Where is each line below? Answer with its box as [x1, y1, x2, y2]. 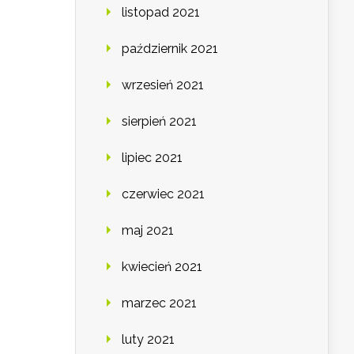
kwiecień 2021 [122, 259, 202, 275]
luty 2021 [122, 332, 175, 348]
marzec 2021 [122, 296, 197, 311]
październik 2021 [122, 41, 218, 57]
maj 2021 [122, 223, 174, 239]
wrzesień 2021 [122, 77, 204, 93]
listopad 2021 [122, 5, 200, 21]
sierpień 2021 [122, 114, 197, 130]
